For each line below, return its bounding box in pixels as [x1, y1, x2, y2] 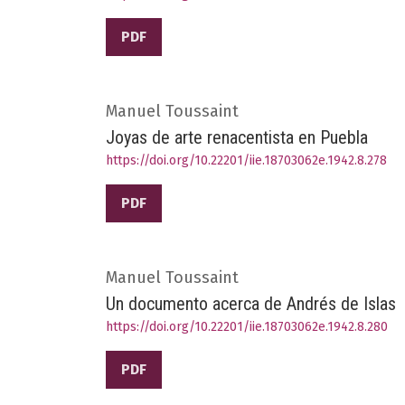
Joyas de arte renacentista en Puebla [106, 126, 368, 148]
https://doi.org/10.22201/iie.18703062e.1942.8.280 [106, 318, 388, 334]
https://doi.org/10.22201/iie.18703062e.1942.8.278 [106, 152, 387, 168]
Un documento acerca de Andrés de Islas [106, 292, 396, 315]
